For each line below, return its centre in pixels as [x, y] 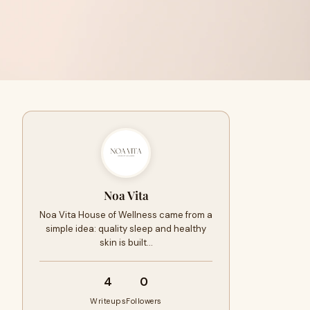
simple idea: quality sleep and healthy [126, 229]
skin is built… [126, 243]
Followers [144, 301]
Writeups [108, 301]
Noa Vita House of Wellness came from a [126, 215]
